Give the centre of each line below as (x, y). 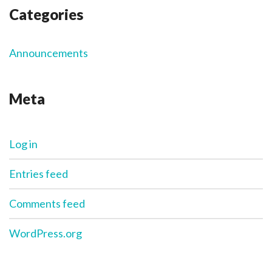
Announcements (49, 53)
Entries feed (39, 174)
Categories (46, 15)
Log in (23, 144)
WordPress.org (46, 233)
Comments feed (47, 204)
